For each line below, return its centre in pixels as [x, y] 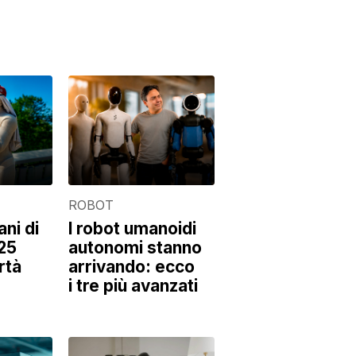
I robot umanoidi [132, 228]
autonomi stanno [135, 247]
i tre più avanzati [133, 285]
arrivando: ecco [132, 266]
